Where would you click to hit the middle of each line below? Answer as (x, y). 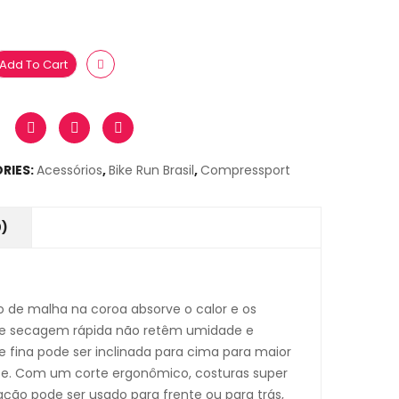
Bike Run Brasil (151, 170)
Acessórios (69, 170)
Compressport (245, 170)
